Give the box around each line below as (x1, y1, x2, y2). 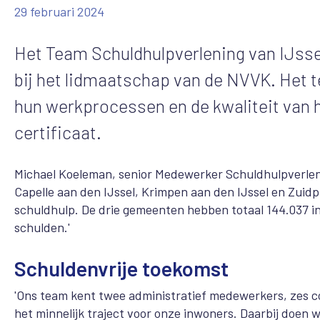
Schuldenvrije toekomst (14, 255, 229, 281)
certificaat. (14, 121, 101, 143)
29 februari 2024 (14, 3, 104, 19)
